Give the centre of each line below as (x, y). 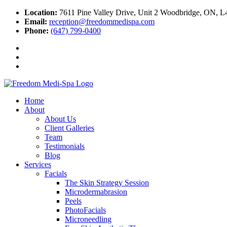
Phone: (36, 31)
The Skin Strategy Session (107, 183)
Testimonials (65, 146)
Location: (41, 12)
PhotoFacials (85, 210)
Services (38, 164)
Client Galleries (69, 128)
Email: (36, 22)
